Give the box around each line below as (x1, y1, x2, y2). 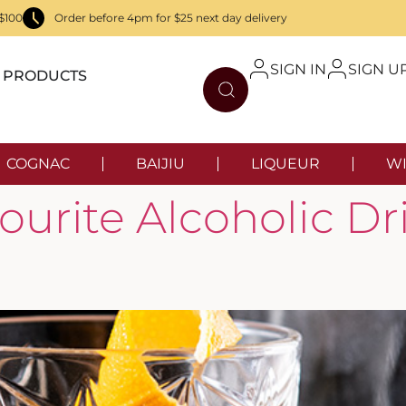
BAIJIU (136, 155, 185, 173)
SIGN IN (270, 61, 326, 79)
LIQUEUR (251, 155, 320, 173)
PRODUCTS (3, 67, 88, 85)
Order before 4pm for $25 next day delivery (54, 11, 287, 24)
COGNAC (6, 155, 70, 173)
